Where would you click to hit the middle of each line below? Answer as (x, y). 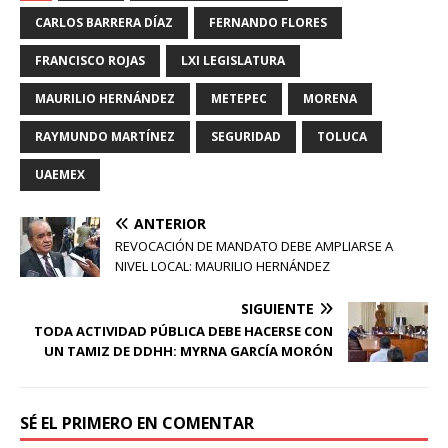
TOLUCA (342, 137)
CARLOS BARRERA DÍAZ (104, 23)
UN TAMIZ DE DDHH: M (118, 351)
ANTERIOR (170, 224)
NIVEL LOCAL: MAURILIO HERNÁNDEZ (222, 266)
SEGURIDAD (246, 137)
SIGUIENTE (277, 309)
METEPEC (239, 99)
